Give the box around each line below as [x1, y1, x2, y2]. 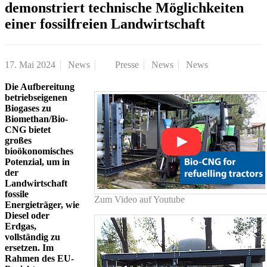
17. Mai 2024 [5, 59, 55, 70]
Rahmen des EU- [5, 253, 74, 263]
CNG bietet [5, 124, 51, 135]
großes [5, 135, 32, 145]
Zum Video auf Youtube [94, 194, 185, 204]
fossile [5, 188, 29, 199]
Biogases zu [5, 103, 51, 113]
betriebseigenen [5, 92, 67, 103]
